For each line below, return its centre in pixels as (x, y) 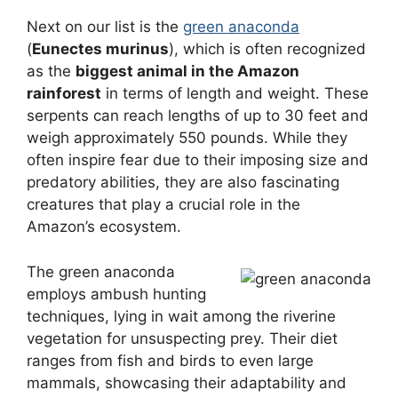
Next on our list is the (105, 27)
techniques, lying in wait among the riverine (181, 316)
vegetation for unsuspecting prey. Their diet (182, 338)
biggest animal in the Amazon (187, 72)
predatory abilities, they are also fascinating (183, 183)
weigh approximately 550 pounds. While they (187, 138)
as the (51, 72)
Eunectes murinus (100, 49)
